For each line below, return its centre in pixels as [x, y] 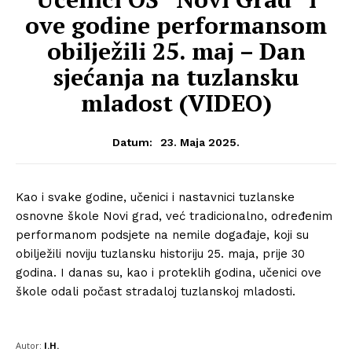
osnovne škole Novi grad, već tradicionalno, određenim [174, 216]
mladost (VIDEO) [176, 103]
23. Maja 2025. [200, 142]
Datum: [132, 142]
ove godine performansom [176, 25]
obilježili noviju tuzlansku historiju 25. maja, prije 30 [160, 253]
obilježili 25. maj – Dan [176, 51]
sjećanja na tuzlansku [176, 77]
